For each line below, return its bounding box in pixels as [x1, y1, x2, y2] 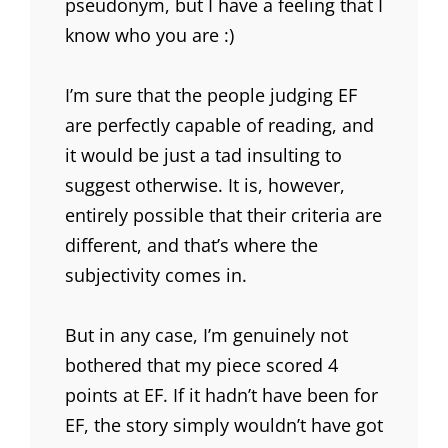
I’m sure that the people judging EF [65, 83, 357, 108]
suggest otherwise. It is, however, [65, 173, 345, 198]
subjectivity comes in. [65, 263, 247, 288]
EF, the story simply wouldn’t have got [65, 413, 383, 438]
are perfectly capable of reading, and [65, 113, 374, 138]
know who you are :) [65, 23, 234, 48]
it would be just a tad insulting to [65, 143, 342, 168]
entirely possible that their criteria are [65, 203, 382, 228]
